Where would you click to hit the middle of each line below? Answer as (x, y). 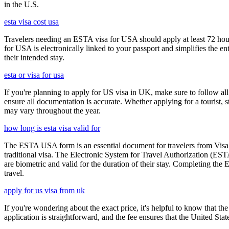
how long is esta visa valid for (52, 128)
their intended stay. (34, 58)
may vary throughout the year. (52, 111)
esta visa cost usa (31, 22)
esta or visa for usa (34, 75)
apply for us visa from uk (44, 191)
